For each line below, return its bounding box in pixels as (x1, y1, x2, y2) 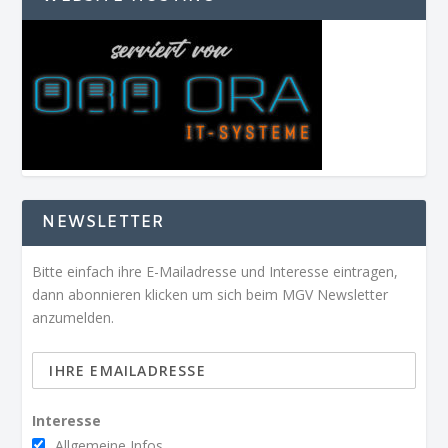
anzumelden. (32, 308, 115, 328)
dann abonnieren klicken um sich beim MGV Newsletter (32, 285, 389, 305)
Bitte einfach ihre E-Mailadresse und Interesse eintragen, (32, 262, 399, 282)
